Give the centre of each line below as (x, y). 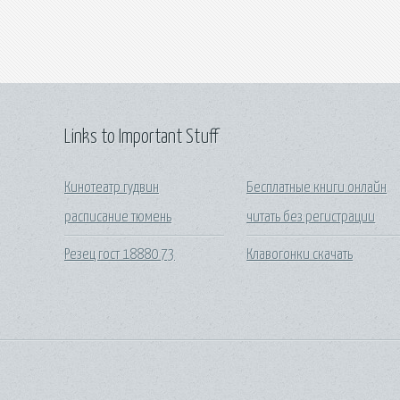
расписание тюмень (118, 217)
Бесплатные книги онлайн (317, 187)
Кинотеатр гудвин (112, 187)
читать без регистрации (311, 217)
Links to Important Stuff (141, 138)
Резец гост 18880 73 (120, 254)
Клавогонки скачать (300, 254)
